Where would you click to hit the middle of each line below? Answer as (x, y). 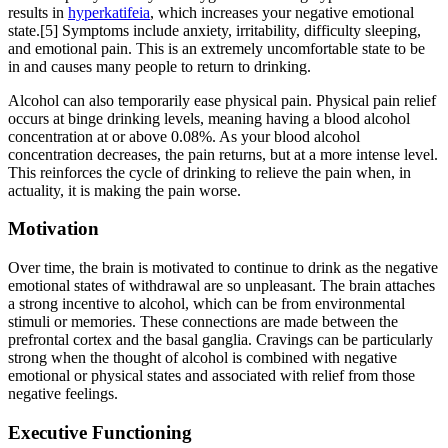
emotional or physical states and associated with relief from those (211, 376)
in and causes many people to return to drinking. (159, 66)
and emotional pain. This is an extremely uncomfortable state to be (216, 48)
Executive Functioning (100, 432)
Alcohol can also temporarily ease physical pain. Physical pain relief (222, 100)
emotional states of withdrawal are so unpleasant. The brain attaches (221, 286)
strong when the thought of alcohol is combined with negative (202, 358)
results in (38, 12)
